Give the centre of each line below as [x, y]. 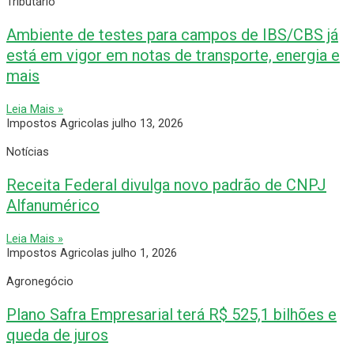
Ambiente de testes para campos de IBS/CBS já [172, 34]
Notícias [28, 151]
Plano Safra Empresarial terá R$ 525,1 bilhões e [171, 314]
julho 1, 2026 [145, 252]
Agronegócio [40, 281]
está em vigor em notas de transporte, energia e [173, 55]
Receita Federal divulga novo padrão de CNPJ [166, 185]
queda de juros [57, 335]
